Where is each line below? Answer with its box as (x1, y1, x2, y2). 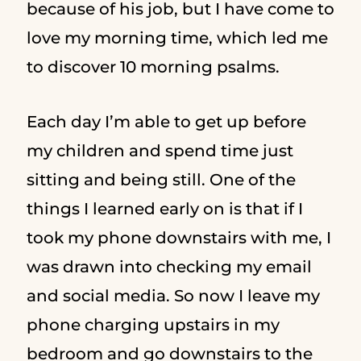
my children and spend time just (26, 141, 293, 161)
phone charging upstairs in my (26, 315, 280, 335)
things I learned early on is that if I (26, 199, 303, 219)
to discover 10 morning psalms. (26, 57, 284, 77)
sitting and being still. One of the (26, 170, 296, 190)
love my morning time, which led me (26, 28, 328, 48)
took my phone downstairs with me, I (26, 228, 331, 248)
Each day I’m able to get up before (26, 112, 306, 132)
